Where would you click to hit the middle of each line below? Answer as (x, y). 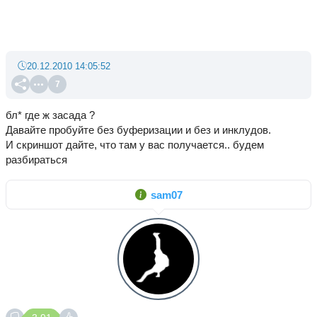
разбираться (36, 160)
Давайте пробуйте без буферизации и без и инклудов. (138, 130)
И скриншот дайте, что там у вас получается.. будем (135, 145)
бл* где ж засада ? (50, 115)
